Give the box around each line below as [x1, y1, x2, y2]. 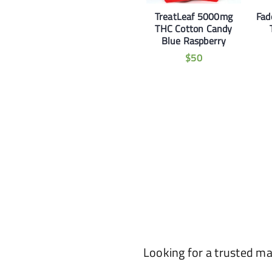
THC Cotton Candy [155, 21, 233, 36]
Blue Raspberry [161, 33, 226, 49]
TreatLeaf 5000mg [154, 9, 233, 24]
